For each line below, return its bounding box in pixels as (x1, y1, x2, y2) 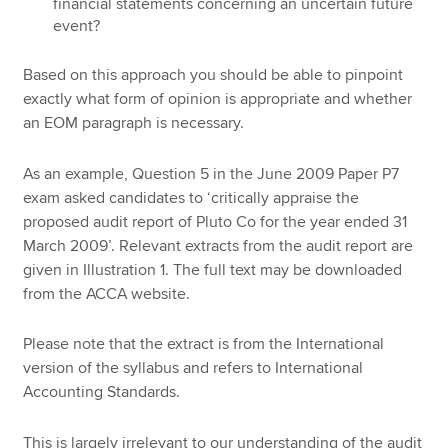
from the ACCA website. (23, 283, 191, 304)
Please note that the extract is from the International (23, 334, 385, 355)
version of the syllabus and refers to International (23, 358, 364, 379)
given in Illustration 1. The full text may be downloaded (23, 259, 403, 280)
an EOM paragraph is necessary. (23, 113, 245, 134)
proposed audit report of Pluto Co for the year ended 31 (23, 211, 408, 232)
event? (53, 15, 101, 36)
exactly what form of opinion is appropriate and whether (23, 89, 413, 110)
